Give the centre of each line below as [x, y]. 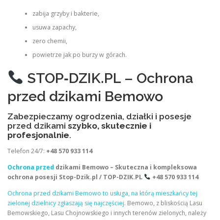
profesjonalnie [38, 135]
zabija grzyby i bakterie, [66, 14]
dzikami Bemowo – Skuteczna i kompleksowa [125, 167]
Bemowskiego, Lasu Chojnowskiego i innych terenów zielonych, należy [107, 213]
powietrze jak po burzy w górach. [79, 55]
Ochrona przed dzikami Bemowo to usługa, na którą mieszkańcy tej [102, 193]
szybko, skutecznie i [110, 125]
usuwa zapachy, [54, 27]
